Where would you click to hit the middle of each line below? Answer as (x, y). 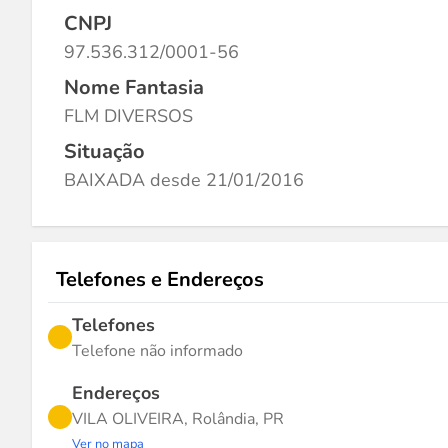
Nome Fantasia (134, 87)
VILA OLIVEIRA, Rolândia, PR (178, 419)
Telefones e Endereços (160, 279)
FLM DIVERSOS (128, 116)
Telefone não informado (157, 351)
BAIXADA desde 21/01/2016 (184, 180)
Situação (104, 151)
